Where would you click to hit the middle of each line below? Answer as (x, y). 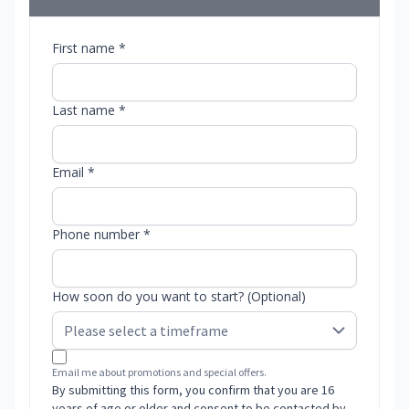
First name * (89, 48)
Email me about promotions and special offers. (159, 372)
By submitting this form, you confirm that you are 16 (193, 390)
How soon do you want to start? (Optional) (179, 297)
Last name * (89, 110)
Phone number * (101, 235)
